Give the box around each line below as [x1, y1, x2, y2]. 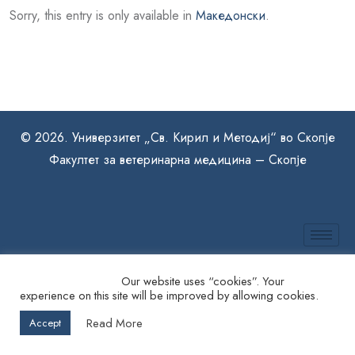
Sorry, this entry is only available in [10, 6, 196, 25]
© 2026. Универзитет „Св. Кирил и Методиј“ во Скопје [20, 128, 335, 147]
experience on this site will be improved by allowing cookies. [20, 287, 319, 303]
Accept [29, 315, 61, 330]
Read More [86, 314, 143, 331]
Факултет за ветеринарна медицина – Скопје [48, 150, 307, 169]
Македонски [196, 6, 265, 25]
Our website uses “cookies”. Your [20, 273, 284, 289]
